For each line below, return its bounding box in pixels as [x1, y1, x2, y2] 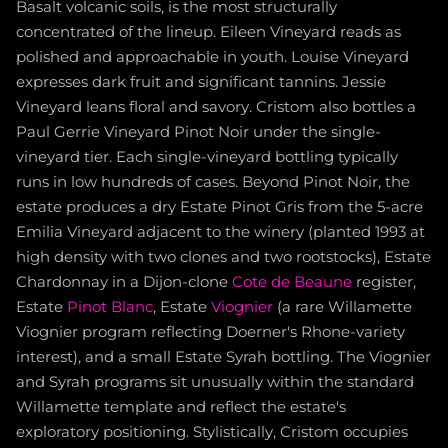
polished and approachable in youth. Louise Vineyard [16, 47, 409, 66]
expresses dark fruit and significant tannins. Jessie [16, 72, 386, 91]
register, [352, 272, 416, 291]
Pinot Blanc [67, 297, 153, 316]
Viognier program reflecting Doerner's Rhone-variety [16, 322, 405, 341]
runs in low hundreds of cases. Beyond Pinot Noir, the [16, 172, 410, 191]
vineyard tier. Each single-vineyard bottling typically [16, 147, 398, 166]
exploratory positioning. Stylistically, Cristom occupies [16, 422, 408, 441]
